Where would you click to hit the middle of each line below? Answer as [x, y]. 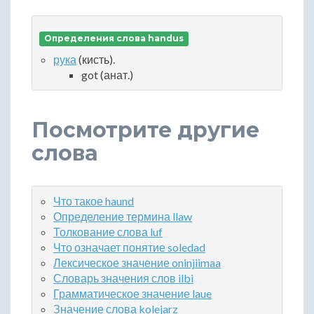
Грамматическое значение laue [132, 294]
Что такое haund [94, 201]
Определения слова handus [114, 39]
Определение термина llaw [123, 217]
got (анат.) [107, 75]
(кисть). [96, 60]
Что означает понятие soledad [129, 247]
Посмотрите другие [145, 130]
